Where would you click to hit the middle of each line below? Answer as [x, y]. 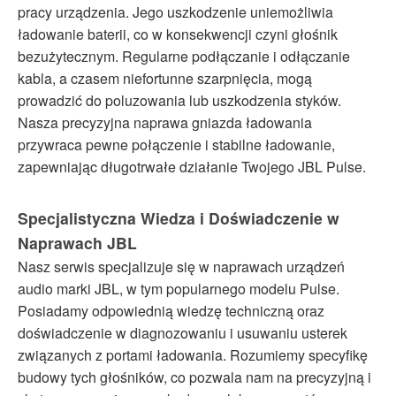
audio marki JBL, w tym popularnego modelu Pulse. [179, 288]
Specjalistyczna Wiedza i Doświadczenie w [179, 217]
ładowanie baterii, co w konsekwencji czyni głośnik [178, 34]
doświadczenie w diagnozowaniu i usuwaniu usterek [183, 332]
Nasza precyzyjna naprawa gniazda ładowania [165, 122]
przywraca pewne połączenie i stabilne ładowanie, [176, 144]
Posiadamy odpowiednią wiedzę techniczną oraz [171, 310]
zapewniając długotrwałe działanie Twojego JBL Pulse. [192, 166]
